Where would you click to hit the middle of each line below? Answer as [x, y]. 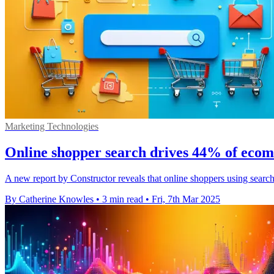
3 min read [123, 199]
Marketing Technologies [52, 127]
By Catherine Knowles [49, 199]
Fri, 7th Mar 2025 [186, 199]
